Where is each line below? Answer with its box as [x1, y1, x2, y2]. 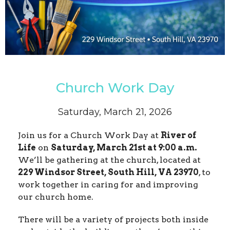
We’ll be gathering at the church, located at [18, 155, 201, 165]
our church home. [18, 192, 93, 202]
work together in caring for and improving [18, 180, 198, 190]
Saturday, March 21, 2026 [58, 106, 172, 118]
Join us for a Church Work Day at [18, 130, 161, 141]
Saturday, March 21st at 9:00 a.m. [51, 143, 197, 153]
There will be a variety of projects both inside [18, 215, 208, 225]
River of [161, 130, 196, 141]
